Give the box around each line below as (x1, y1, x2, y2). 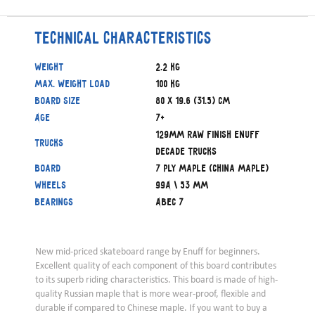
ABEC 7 (156, 195, 184, 208)
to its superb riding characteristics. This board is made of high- (35, 274, 278, 286)
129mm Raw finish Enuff (156, 127, 260, 141)
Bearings (35, 195, 74, 208)
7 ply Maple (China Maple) (156, 161, 269, 174)
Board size (35, 94, 81, 107)
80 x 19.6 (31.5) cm (156, 94, 231, 107)
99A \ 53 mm (156, 178, 209, 191)
